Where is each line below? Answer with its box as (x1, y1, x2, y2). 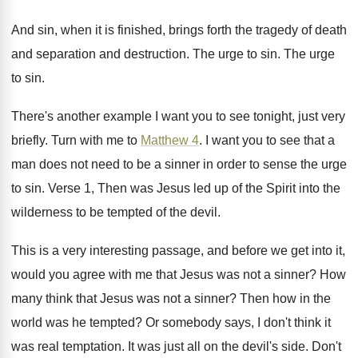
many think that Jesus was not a (11, 292, 191, 305)
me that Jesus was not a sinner (135, 268, 309, 281)
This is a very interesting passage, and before (11, 244, 268, 257)
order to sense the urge (217, 157, 347, 171)
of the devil (156, 205, 217, 219)
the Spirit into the (245, 181, 340, 195)
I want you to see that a (205, 133, 335, 147)
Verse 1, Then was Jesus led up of (48, 181, 242, 195)
